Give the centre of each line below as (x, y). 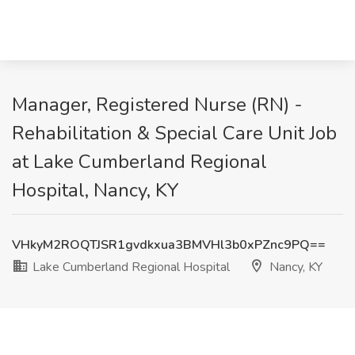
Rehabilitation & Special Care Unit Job (174, 133)
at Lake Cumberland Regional (139, 162)
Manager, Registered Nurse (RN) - (157, 105)
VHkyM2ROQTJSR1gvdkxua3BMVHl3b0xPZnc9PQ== (169, 245)
